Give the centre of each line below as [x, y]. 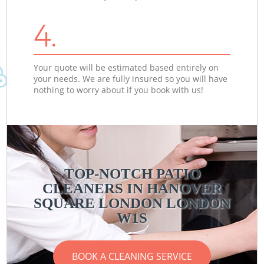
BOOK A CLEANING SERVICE [132, 256]
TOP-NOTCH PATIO [132, 173]
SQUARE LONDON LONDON [132, 203]
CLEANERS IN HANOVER [132, 188]
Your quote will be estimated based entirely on [126, 67]
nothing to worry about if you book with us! [119, 90]
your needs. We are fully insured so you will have [131, 78]
